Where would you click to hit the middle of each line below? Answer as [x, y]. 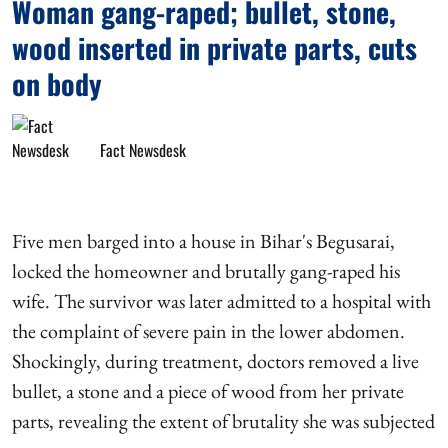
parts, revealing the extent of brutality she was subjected [223, 421]
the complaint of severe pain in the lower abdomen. [208, 331]
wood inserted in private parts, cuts [214, 47]
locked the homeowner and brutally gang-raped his [206, 271]
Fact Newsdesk [143, 150]
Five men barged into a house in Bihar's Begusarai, [203, 241]
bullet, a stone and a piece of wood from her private [208, 391]
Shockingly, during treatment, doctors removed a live [215, 361]
